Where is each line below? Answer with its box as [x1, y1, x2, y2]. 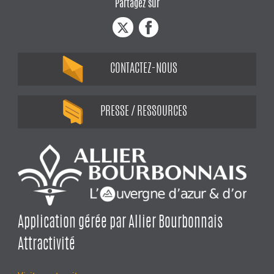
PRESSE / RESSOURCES [100, 106, 188, 119]
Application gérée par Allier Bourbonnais [18, 215, 224, 231]
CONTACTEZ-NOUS [110, 63, 178, 76]
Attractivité [18, 237, 76, 253]
